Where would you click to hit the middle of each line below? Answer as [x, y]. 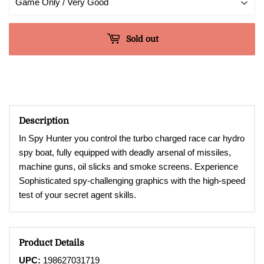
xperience [219, 167]
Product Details [52, 242]
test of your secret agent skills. [77, 195]
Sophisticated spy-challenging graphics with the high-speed [132, 181]
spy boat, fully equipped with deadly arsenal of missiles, [125, 153]
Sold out [142, 39]
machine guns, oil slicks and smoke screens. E [110, 167]
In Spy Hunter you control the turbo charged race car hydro [132, 138]
